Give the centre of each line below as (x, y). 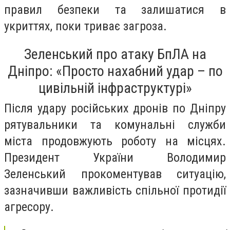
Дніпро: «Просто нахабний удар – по (115, 71)
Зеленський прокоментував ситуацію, (115, 174)
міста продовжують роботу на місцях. (115, 141)
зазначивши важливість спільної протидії (115, 190)
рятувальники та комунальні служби (115, 124)
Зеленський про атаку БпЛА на (115, 54)
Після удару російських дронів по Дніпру (115, 108)
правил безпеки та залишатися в (115, 10)
